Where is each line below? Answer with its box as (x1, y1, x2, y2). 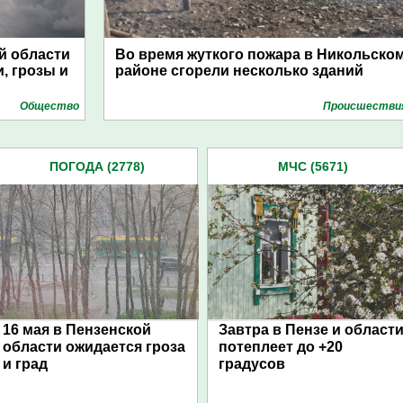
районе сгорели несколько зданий (115, 63, 363, 78)
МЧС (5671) (278, 159, 348, 174)
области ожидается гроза (3, 339, 185, 354)
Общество (20, 100, 79, 112)
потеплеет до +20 (219, 339, 343, 354)
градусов (219, 356, 285, 372)
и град (3, 356, 48, 372)
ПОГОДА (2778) (49, 159, 145, 174)
